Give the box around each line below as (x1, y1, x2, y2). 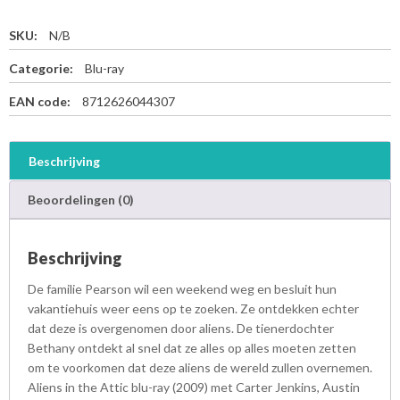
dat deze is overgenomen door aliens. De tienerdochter (28, 320, 334, 336)
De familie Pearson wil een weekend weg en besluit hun (28, 280, 337, 296)
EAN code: (9, 93, 73, 109)
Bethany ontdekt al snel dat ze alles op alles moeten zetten (28, 339, 356, 355)
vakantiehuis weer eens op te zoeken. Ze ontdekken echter (28, 300, 359, 316)
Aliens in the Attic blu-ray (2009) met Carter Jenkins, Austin (28, 379, 360, 395)
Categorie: (9, 60, 76, 76)
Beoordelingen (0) (28, 191, 134, 207)
